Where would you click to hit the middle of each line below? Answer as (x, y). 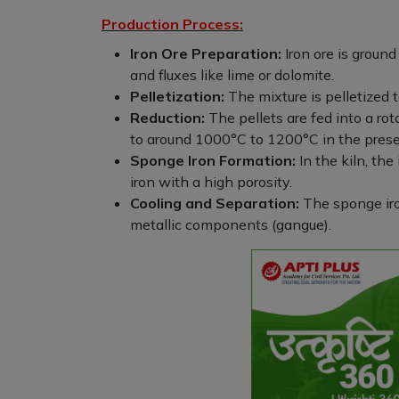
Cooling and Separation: (215, 204)
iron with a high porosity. (211, 182)
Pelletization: (177, 97)
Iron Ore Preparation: (206, 54)
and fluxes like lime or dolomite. (232, 75)
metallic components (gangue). (231, 225)
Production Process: (172, 24)
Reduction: (167, 118)
